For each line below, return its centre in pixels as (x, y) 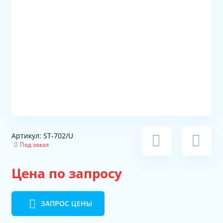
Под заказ (34, 145)
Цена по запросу (67, 173)
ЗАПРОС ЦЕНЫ (66, 203)
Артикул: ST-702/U (43, 136)
